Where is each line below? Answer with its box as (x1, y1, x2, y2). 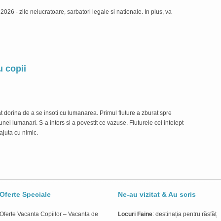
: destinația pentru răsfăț (152, 210, 217, 218)
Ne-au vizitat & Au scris (118, 190, 196, 198)
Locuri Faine (118, 210, 152, 218)
